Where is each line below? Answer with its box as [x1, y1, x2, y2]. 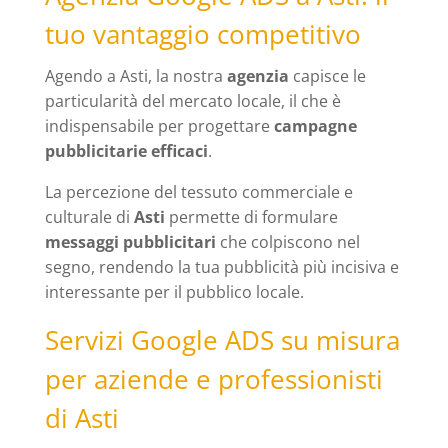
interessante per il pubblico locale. [44, 281, 304, 304]
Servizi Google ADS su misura [44, 322, 400, 359]
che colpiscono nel [215, 231, 360, 254]
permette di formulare [164, 206, 338, 229]
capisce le [288, 65, 366, 88]
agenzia [226, 65, 289, 88]
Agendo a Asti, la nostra [44, 65, 227, 88]
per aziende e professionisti [44, 361, 383, 398]
